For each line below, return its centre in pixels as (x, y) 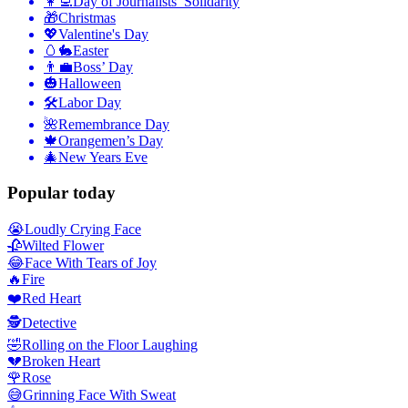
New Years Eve (103, 158)
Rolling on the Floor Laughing (110, 344)
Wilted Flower (63, 245)
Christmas (87, 18)
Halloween (90, 84)
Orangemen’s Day (111, 141)
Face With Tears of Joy (91, 262)
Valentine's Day (103, 35)
